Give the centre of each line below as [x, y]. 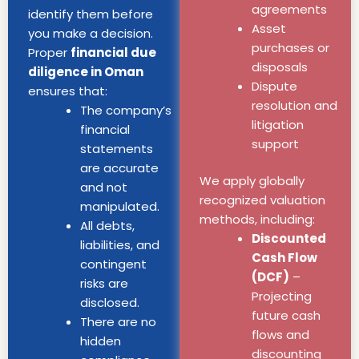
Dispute [274, 86]
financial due [113, 52]
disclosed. [110, 302]
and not [104, 187]
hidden [101, 341]
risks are [104, 283]
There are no [118, 321]
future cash [286, 316]
